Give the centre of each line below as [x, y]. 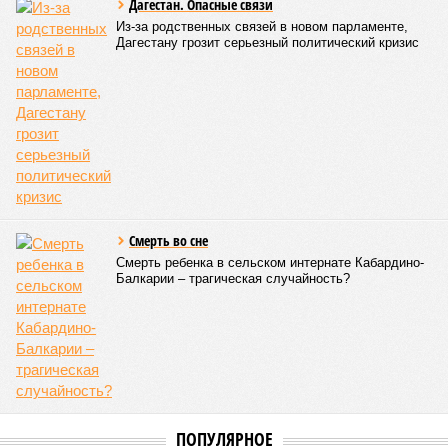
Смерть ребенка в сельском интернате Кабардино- [270, 262]
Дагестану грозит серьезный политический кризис [267, 42]
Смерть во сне [168, 240]
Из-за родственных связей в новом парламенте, [262, 26]
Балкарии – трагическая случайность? [233, 278]
